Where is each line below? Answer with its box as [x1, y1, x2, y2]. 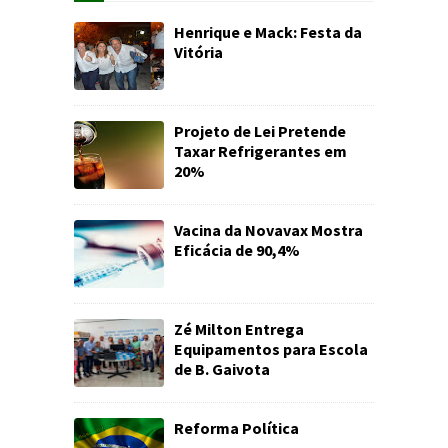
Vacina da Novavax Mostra [174, 220, 363, 240]
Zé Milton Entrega [174, 319, 304, 339]
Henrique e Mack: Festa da [174, 22, 362, 42]
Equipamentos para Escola [174, 339, 368, 359]
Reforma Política [174, 418, 299, 438]
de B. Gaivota [174, 359, 270, 379]
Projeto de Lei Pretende [174, 121, 346, 141]
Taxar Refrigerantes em [174, 141, 347, 161]
